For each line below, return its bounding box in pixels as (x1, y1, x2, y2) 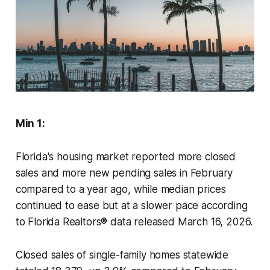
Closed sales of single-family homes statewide (15, 249, 229, 262)
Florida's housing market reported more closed (15, 151, 236, 163)
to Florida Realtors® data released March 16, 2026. (15, 216, 253, 228)
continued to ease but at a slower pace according (15, 199, 248, 212)
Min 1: (15, 118, 45, 130)
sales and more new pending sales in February (15, 167, 233, 180)
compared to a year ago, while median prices (15, 183, 226, 196)
